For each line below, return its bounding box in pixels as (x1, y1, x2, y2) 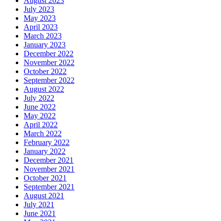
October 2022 (24, 67, 67, 75)
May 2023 (24, 13, 56, 22)
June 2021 (24, 209, 56, 218)
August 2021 (24, 191, 64, 200)
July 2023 (24, 4, 54, 13)
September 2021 (24, 182, 74, 191)
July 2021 (24, 200, 54, 209)
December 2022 (24, 49, 74, 58)
